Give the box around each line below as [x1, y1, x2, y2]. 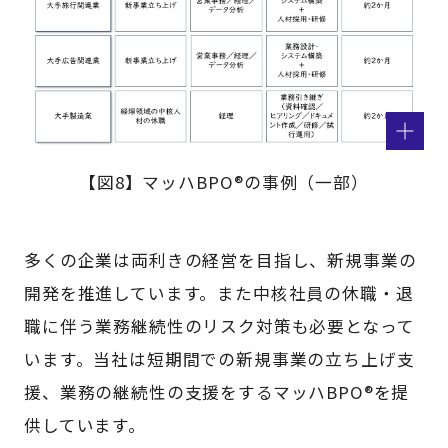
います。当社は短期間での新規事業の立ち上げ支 [24, 347, 415, 372]
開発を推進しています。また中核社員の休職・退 [24, 281, 414, 306]
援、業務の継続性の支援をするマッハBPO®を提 [24, 380, 410, 405]
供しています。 [24, 413, 146, 438]
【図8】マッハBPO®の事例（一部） [78, 170, 370, 195]
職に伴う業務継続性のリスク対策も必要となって [24, 314, 415, 339]
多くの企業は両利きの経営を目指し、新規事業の [24, 248, 417, 273]
